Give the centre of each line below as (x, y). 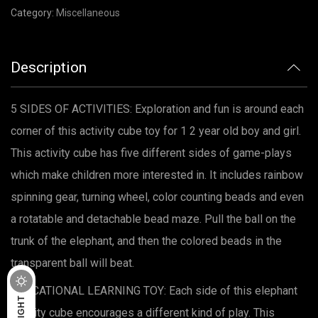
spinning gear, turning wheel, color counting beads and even (157, 197)
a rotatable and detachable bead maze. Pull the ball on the (153, 219)
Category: (32, 12)
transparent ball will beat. (72, 263)
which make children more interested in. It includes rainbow (157, 175)
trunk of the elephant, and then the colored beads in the (146, 241)
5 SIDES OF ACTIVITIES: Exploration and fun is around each (157, 109)
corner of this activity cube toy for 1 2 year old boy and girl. (156, 131)
